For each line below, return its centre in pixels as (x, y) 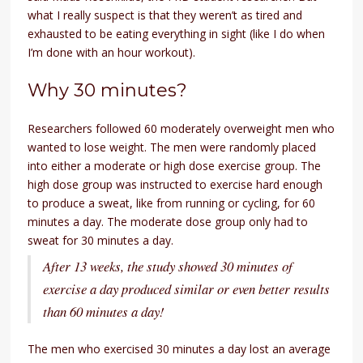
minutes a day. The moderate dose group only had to (168, 222)
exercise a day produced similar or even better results (187, 289)
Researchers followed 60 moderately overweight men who (181, 129)
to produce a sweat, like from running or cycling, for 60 (172, 203)
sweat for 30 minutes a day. (101, 241)
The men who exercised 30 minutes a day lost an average (179, 349)
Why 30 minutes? (108, 91)
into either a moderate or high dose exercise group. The (175, 166)
